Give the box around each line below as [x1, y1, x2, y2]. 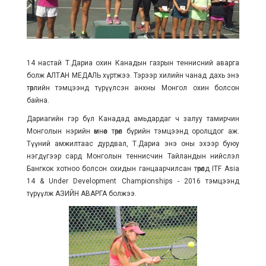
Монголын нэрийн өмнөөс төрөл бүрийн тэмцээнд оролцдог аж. [26, 127, 240, 136]
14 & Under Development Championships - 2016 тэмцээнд [26, 177, 240, 186]
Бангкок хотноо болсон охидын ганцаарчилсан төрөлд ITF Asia [26, 164, 240, 173]
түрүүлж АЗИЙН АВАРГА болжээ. [26, 189, 137, 198]
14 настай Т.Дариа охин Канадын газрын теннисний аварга [26, 59, 240, 68]
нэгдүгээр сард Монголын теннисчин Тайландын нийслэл [26, 152, 240, 161]
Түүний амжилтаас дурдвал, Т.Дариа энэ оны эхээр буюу [26, 140, 240, 148]
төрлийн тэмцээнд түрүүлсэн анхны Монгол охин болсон [26, 84, 240, 93]
